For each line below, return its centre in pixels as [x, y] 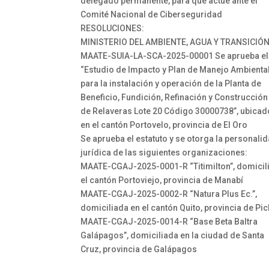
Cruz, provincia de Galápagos [139, 249]
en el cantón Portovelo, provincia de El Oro [164, 125]
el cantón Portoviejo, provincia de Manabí [162, 180]
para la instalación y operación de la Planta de [171, 83]
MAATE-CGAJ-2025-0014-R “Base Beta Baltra [169, 222]
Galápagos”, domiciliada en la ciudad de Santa [173, 235]
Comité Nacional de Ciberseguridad [152, 14]
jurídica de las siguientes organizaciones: [164, 153]
